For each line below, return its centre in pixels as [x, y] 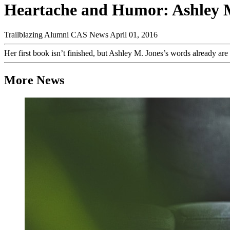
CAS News [90, 35]
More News [34, 80]
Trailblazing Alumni [36, 35]
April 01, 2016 [134, 35]
